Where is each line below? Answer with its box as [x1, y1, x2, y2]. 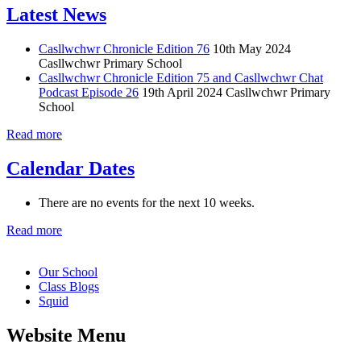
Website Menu [6, 324, 126, 346]
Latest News [6, 3, 106, 25]
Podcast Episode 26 [39, 85, 139, 99]
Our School [39, 264, 98, 279]
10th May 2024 [213, 41, 291, 56]
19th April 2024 [142, 85, 222, 99]
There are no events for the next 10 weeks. [39, 195, 255, 210]
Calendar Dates [6, 157, 135, 179]
